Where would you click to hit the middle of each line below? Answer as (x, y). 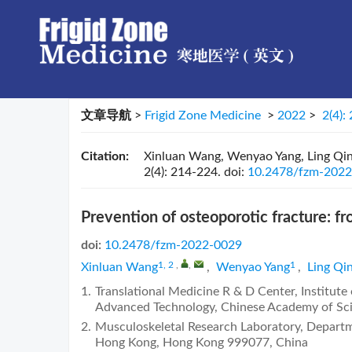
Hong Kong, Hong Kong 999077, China (202, 343)
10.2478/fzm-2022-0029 (173, 245)
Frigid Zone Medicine (203, 115)
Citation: (105, 156)
